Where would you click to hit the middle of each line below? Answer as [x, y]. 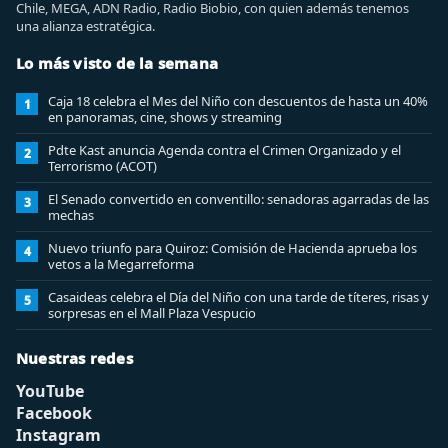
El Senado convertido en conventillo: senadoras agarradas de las [238, 199]
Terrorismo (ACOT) [102, 166]
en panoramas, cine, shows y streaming [165, 117]
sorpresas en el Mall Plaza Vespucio [152, 313]
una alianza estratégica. [85, 26]
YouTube [50, 391]
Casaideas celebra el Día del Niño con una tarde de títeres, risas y [238, 297]
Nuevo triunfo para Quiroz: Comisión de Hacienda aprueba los [232, 248]
